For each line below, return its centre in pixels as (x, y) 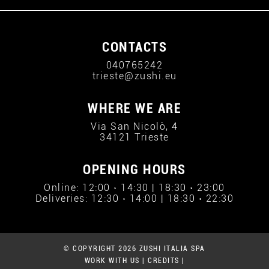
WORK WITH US (112, 261)
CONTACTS (134, 47)
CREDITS (164, 261)
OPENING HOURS (134, 170)
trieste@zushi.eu (134, 76)
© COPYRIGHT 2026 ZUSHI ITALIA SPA (134, 249)
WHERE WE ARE (134, 108)
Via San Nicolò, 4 (134, 126)
